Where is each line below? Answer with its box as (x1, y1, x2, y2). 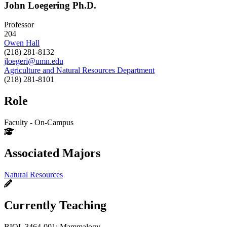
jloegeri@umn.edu (4, 57, 63, 66)
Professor (4, 20, 34, 29)
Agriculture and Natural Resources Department (4, 66, 155, 75)
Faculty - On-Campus (4, 118, 73, 127)
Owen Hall (4, 39, 40, 48)
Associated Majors (4, 146, 100, 160)
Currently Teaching (4, 198, 106, 212)
